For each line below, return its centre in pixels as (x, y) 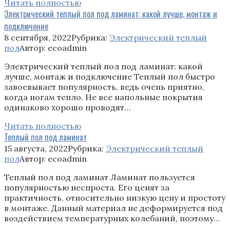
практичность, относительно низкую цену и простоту (115, 197)
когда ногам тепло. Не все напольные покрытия (103, 97)
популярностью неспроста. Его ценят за (87, 187)
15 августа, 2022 (36, 148)
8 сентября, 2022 (38, 37)
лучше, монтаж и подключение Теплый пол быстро (110, 76)
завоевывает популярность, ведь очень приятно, (104, 87)
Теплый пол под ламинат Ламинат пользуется (100, 177)
